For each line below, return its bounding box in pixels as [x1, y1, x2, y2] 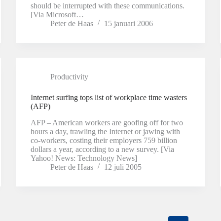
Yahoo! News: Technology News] [31, 153, 138, 162]
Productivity [50, 72, 89, 81]
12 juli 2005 [104, 162, 142, 171]
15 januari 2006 [104, 19, 153, 28]
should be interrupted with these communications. [31, 1, 185, 10]
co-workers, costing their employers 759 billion [31, 136, 178, 145]
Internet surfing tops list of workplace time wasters [31, 93, 187, 102]
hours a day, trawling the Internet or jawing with [31, 127, 181, 136]
